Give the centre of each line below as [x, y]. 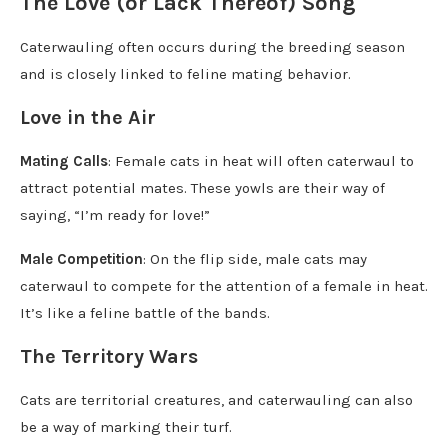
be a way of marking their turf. [126, 426]
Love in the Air [88, 117]
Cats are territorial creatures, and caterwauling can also [216, 399]
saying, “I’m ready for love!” [115, 214]
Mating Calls [64, 160]
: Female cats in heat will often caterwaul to [261, 160]
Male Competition [81, 258]
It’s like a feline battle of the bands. [145, 312]
